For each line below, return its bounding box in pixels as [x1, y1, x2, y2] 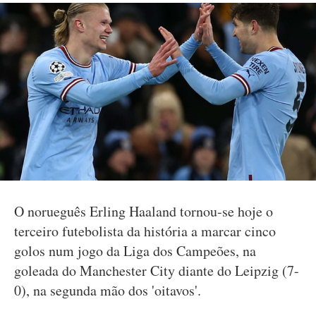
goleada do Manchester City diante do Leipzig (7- [14, 261, 299, 280]
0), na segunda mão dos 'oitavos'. [14, 281, 201, 300]
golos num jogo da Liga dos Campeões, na [14, 241, 256, 260]
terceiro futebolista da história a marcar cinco [14, 221, 276, 241]
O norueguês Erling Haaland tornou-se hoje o [14, 202, 273, 221]
